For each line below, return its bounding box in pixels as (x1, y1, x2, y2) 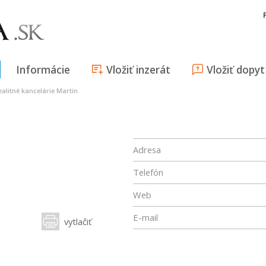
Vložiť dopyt (207, 62, 265, 77)
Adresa (133, 144, 161, 156)
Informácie (16, 62, 70, 77)
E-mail (133, 211, 158, 223)
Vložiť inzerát (106, 62, 170, 77)
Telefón (133, 166, 163, 178)
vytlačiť (64, 216, 91, 227)
